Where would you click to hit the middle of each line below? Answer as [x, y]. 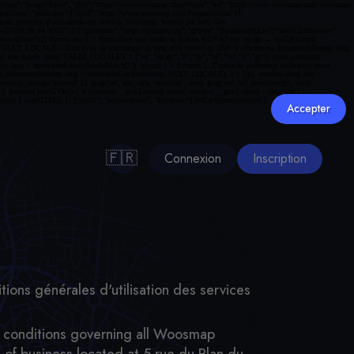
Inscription [280, 158]
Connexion [193, 158]
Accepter [309, 108]
